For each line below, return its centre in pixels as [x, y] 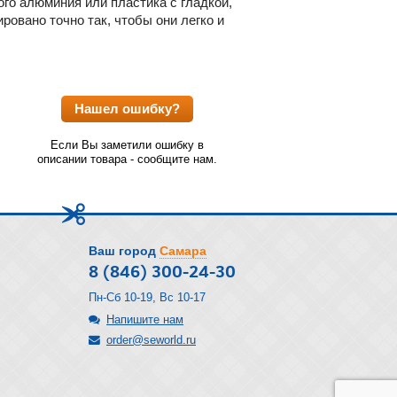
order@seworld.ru [151, 340]
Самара [183, 251]
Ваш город [122, 251]
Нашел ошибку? [127, 108]
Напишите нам [145, 319]
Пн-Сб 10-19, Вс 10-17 [147, 297]
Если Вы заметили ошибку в [127, 144]
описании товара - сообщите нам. [127, 159]
